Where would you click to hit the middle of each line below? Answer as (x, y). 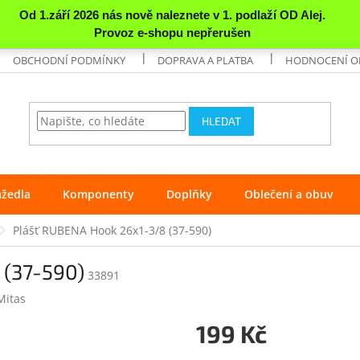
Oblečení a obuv (288, 194)
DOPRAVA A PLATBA (206, 60)
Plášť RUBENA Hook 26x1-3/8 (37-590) (112, 230)
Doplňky (189, 194)
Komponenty (98, 194)
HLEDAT (222, 121)
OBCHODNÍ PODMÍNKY (70, 60)
